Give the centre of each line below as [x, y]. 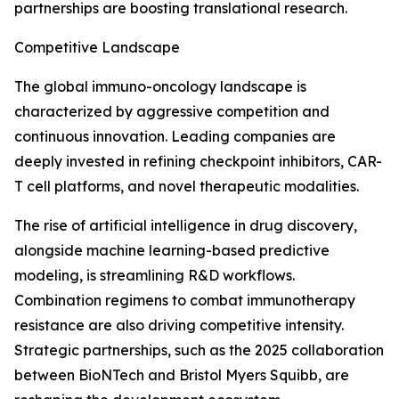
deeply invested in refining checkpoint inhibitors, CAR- [198, 162]
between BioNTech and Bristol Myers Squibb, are [182, 375]
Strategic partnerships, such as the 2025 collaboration [199, 350]
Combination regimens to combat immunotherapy [185, 301]
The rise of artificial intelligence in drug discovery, [186, 226]
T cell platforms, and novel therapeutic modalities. [187, 187]
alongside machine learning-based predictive [172, 251]
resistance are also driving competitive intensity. [179, 326]
